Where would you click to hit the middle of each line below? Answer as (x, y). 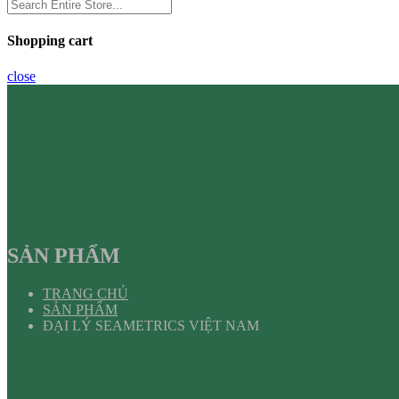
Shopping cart (50, 41)
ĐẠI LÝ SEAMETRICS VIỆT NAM (151, 326)
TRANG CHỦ (85, 294)
